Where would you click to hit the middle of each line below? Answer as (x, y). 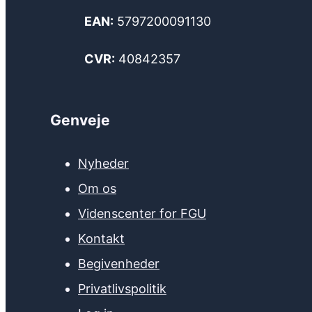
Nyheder (103, 163)
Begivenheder (119, 263)
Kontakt (101, 238)
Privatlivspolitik (122, 288)
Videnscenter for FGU (142, 213)
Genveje (80, 120)
